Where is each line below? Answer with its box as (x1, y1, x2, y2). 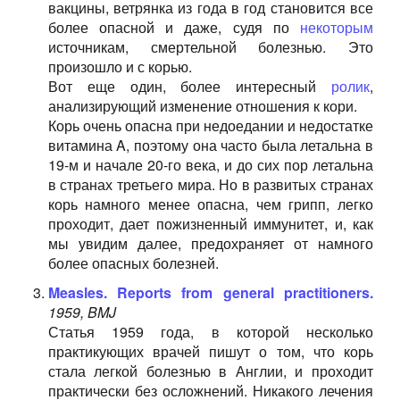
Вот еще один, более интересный (47, 76, 331, 96)
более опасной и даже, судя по (47, 17, 300, 37)
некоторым (300, 17, 373, 37)
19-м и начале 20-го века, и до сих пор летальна (47, 154, 373, 175)
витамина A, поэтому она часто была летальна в (47, 135, 373, 155)
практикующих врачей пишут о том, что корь (47, 341, 373, 362)
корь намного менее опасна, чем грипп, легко (47, 194, 373, 214)
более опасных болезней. (47, 253, 219, 273)
